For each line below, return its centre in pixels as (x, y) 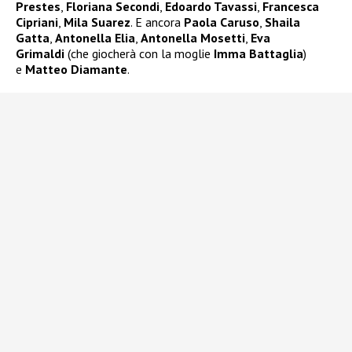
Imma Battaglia (258, 54)
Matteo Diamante (76, 70)
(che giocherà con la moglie (139, 54)
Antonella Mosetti (193, 38)
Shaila (282, 22)
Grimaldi (40, 54)
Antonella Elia (95, 38)
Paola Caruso (222, 22)
